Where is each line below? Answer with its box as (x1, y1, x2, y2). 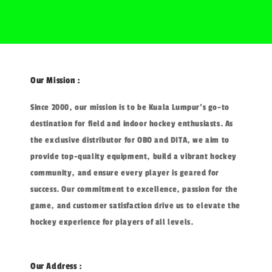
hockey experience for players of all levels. (30, 216, 194, 227)
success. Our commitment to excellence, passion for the (30, 183, 238, 194)
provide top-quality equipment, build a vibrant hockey (30, 151, 237, 161)
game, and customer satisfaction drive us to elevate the (30, 200, 241, 211)
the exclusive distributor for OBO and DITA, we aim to (30, 134, 229, 145)
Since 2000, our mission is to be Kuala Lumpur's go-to (30, 101, 229, 112)
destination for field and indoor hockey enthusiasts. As (30, 118, 234, 129)
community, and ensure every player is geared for (30, 167, 219, 178)
